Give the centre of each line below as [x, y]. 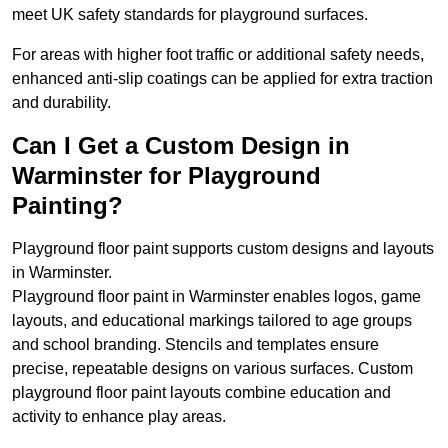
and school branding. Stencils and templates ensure [195, 345]
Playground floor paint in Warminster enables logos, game [216, 297]
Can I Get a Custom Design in [181, 146]
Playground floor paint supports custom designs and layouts [223, 249]
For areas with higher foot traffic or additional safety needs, [218, 55]
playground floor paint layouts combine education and [201, 393]
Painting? [67, 206]
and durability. [61, 103]
